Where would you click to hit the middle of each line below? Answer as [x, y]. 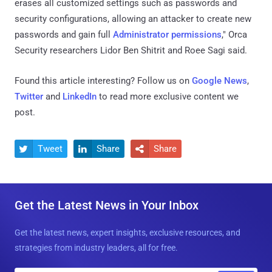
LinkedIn [80, 97]
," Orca [234, 35]
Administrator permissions [167, 35]
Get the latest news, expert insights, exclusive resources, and [127, 233]
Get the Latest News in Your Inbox [107, 206]
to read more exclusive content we [168, 97]
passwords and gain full [64, 35]
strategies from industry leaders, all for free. [96, 248]
